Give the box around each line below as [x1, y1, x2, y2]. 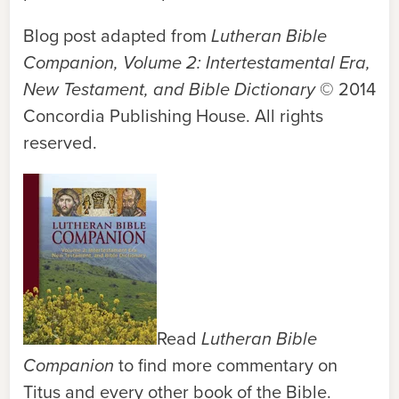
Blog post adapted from [23, 22, 211, 49]
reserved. [23, 129, 102, 156]
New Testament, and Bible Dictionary [23, 76, 315, 102]
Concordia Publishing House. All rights [23, 102, 323, 129]
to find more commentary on [114, 352, 338, 379]
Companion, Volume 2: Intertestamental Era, [23, 49, 370, 76]
